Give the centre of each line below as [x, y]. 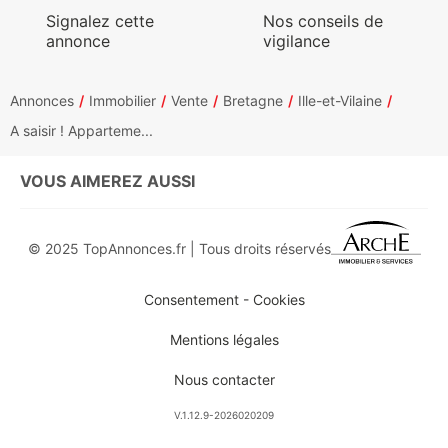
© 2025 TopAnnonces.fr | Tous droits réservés [179, 248]
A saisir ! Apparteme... [81, 130]
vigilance [297, 41]
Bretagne [253, 100]
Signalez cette [100, 21]
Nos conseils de [323, 21]
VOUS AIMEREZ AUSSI [107, 181]
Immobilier [122, 100]
